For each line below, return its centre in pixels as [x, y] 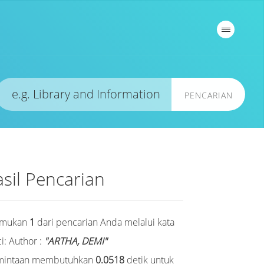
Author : [27, 241]
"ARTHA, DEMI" [76, 241]
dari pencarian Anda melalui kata [105, 222]
